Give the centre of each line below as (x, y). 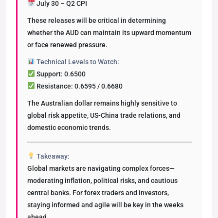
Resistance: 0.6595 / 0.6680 (79, 86)
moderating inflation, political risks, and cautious (102, 181)
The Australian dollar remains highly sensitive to (102, 103)
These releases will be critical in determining (97, 20)
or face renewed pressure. (67, 45)
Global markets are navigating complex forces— (101, 168)
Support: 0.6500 (60, 74)
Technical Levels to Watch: (78, 62)
